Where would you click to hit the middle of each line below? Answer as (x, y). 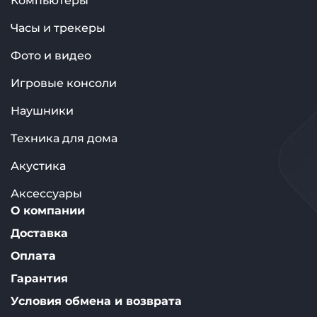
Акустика (38, 166)
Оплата (33, 256)
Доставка (39, 233)
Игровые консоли (64, 83)
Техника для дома (64, 138)
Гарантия (39, 278)
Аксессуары (46, 194)
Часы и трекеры (58, 28)
